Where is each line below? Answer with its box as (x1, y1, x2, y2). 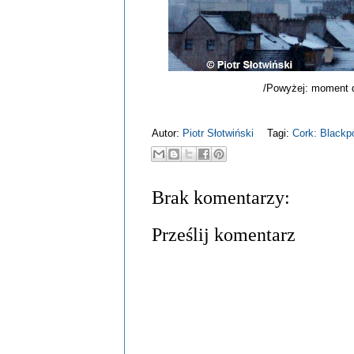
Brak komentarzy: (152, 187, 290, 209)
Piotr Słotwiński (183, 126, 257, 139)
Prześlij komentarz (152, 224, 296, 245)
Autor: (152, 126, 183, 139)
